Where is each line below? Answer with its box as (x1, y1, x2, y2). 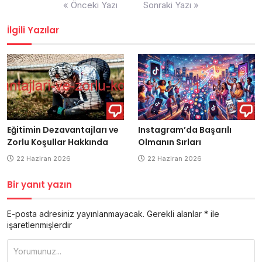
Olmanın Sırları (138, 136, 201, 148)
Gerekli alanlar (147, 208, 204, 219)
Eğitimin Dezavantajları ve (7, 123, 119, 136)
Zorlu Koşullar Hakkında (7, 136, 108, 148)
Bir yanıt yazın (7, 178, 72, 191)
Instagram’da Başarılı (138, 123, 232, 136)
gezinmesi (6, 6, 54, 19)
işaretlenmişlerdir (7, 219, 72, 230)
